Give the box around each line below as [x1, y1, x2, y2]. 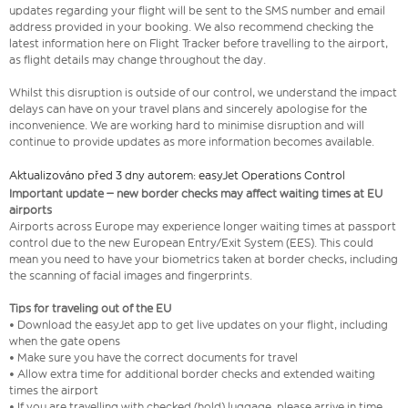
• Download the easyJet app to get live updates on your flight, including [9, 318, 388, 332]
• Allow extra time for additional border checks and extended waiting [9, 367, 375, 382]
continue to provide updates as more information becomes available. [9, 135, 374, 149]
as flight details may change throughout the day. [9, 53, 266, 67]
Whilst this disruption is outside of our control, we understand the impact [9, 86, 397, 100]
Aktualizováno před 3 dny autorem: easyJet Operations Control [9, 168, 345, 183]
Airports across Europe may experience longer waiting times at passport [9, 219, 396, 234]
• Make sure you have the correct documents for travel [9, 351, 303, 365]
